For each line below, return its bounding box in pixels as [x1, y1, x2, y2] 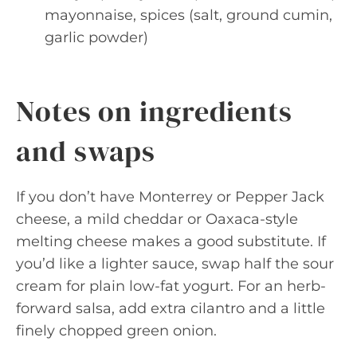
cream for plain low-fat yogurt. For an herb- [16, 277, 326, 295]
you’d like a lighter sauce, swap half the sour [16, 255, 334, 273]
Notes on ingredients [16, 92, 292, 131]
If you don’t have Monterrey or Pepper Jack [16, 188, 324, 206]
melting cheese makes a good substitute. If [16, 233, 326, 250]
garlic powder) [45, 29, 148, 46]
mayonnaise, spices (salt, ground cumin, [45, 6, 332, 24]
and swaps [16, 131, 156, 171]
